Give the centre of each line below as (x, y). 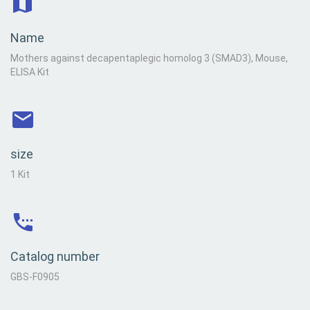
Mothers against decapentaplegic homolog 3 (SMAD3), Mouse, (149, 58)
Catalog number (55, 256)
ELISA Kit (30, 72)
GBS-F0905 (35, 277)
